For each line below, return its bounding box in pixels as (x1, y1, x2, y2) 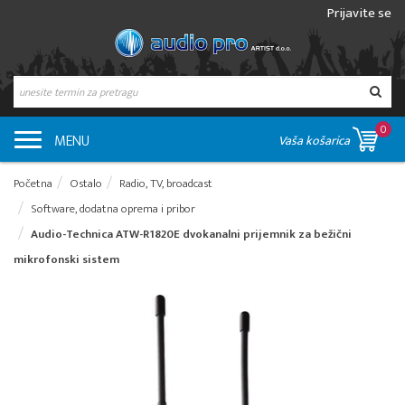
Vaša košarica (278, 130, 353, 151)
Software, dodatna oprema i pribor (31, 199, 195, 219)
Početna (14, 174, 52, 193)
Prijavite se (327, 2, 391, 24)
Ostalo (70, 174, 102, 193)
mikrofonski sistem (14, 250, 119, 269)
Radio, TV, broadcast (119, 174, 212, 193)
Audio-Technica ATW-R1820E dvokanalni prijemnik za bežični (31, 224, 352, 244)
